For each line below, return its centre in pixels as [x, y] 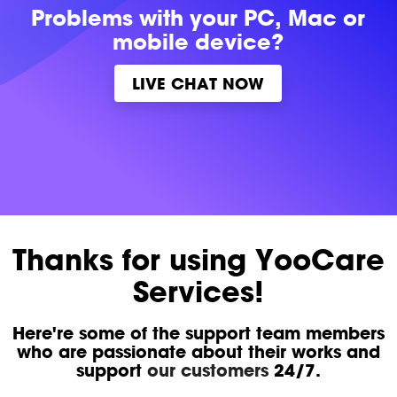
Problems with [111, 17]
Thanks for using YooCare [198, 259]
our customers [207, 370]
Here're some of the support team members [198, 333]
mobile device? [198, 41]
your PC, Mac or [278, 17]
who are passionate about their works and [198, 352]
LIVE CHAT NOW [198, 83]
